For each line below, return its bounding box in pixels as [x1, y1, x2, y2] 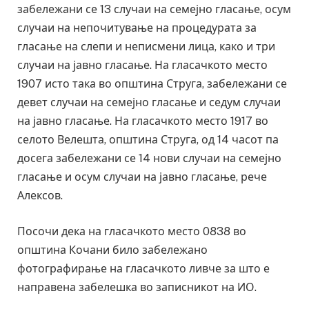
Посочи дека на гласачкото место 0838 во [17, 224, 246, 238]
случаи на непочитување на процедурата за [17, 21, 257, 34]
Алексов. [17, 188, 63, 202]
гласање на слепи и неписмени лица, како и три [17, 39, 275, 53]
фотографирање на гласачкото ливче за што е [17, 261, 270, 275]
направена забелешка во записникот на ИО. [17, 280, 257, 294]
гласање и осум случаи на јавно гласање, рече [17, 170, 267, 183]
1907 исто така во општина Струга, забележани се [17, 77, 287, 90]
